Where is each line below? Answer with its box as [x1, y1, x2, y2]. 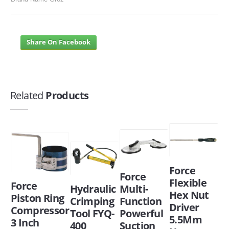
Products [43, 88, 89, 102]
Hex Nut [169, 188, 209, 202]
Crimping [70, 194, 114, 208]
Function [120, 194, 162, 208]
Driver [169, 200, 199, 215]
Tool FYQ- [70, 206, 114, 220]
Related [10, 88, 43, 102]
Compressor [11, 203, 70, 217]
